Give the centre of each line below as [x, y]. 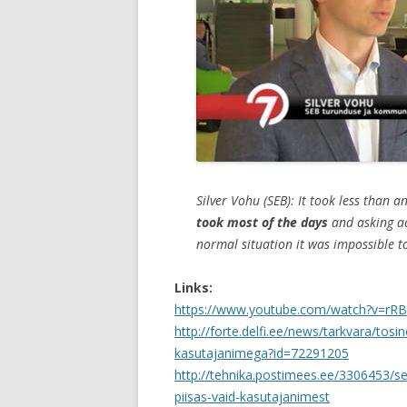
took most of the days [264, 222]
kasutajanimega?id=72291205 [262, 353]
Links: [194, 288]
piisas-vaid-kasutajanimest [252, 397]
